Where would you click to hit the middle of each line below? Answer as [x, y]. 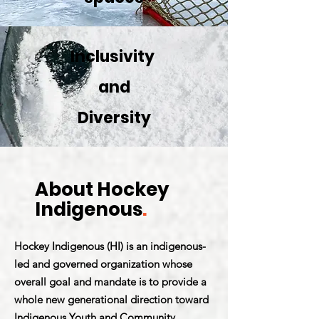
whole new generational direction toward [111, 299]
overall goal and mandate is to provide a [110, 282]
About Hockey [102, 189]
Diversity [114, 118]
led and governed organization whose [103, 264]
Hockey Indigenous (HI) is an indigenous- [110, 246]
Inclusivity [114, 57]
